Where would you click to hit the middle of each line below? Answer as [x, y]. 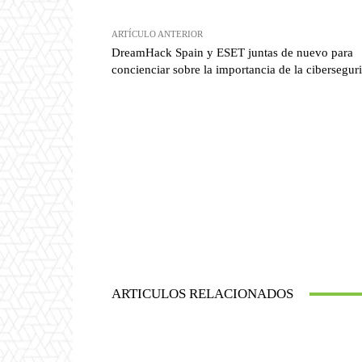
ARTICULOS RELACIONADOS [202, 294]
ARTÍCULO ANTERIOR [157, 34]
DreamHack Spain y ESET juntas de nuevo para [232, 53]
